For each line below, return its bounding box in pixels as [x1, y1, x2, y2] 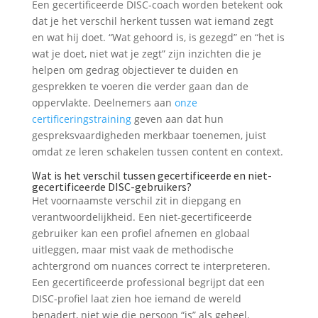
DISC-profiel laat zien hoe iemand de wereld [31, 292, 241, 306]
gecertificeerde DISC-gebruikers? [31, 180, 192, 194]
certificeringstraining [31, 112, 131, 126]
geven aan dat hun [131, 112, 224, 126]
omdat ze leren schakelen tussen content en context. [31, 145, 283, 159]
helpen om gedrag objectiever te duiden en [31, 63, 238, 77]
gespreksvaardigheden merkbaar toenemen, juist [31, 128, 266, 143]
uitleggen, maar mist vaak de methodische [31, 243, 234, 257]
